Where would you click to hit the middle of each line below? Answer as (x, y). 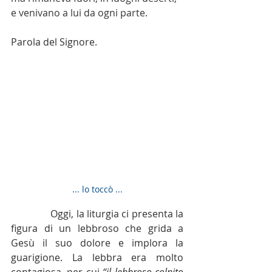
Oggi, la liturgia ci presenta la (117, 213)
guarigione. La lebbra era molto (97, 257)
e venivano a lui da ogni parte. (79, 12)
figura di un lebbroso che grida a (97, 228)
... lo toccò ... (97, 189)
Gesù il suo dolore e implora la (97, 243)
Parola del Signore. (55, 42)
